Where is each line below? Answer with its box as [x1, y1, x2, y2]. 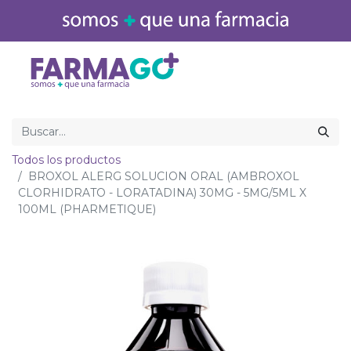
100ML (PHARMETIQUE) [18, 202, 156, 216]
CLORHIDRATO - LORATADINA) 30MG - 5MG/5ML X [18, 186, 306, 200]
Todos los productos [12, 153, 121, 167]
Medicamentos [259, 63, 342, 78]
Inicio [217, 63, 247, 78]
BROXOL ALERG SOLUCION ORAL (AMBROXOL [28, 169, 299, 183]
